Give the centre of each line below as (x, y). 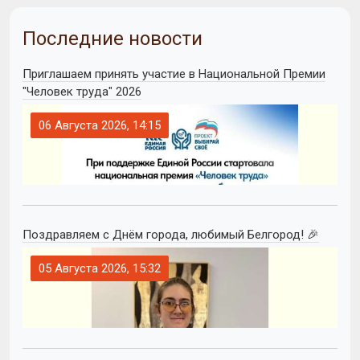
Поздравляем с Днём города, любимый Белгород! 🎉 (171, 234)
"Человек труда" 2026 (82, 91)
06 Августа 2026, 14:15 (100, 125)
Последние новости (112, 38)
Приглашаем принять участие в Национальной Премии (174, 74)
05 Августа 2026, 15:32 (100, 268)
